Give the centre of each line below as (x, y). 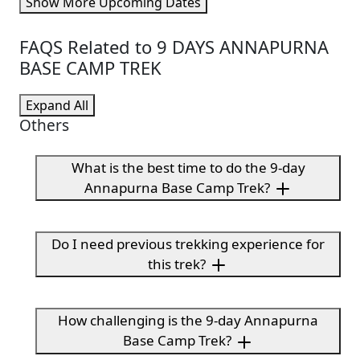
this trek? (177, 264)
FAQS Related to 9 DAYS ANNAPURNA (174, 46)
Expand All (57, 105)
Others (44, 125)
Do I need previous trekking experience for (188, 243)
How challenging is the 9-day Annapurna (188, 321)
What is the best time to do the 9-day (188, 167)
